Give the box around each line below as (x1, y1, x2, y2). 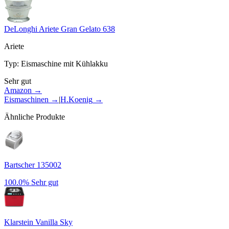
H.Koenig (60, 95, 93, 104)
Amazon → (4, 85, 42, 95)
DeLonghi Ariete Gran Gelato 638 (4, 24, 115, 33)
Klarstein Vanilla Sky (4, 217, 73, 226)
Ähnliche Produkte (4, 112, 65, 121)
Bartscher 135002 (4, 160, 61, 169)
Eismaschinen (4, 95, 49, 104)
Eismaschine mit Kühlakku (21, 59, 108, 68)
